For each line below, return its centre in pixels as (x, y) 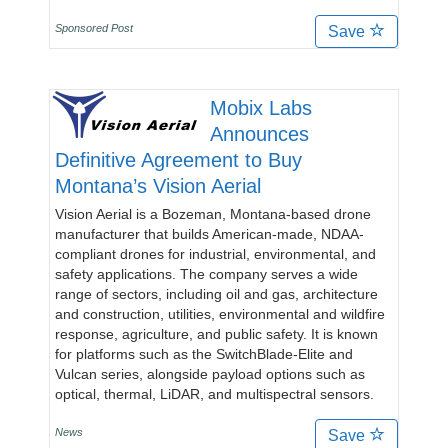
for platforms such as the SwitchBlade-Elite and (204, 354)
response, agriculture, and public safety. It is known (216, 334)
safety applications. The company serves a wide (206, 274)
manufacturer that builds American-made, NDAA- (209, 234)
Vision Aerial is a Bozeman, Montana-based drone (213, 214)
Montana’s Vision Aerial (158, 186)
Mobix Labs (261, 108)
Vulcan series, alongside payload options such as (210, 374)
